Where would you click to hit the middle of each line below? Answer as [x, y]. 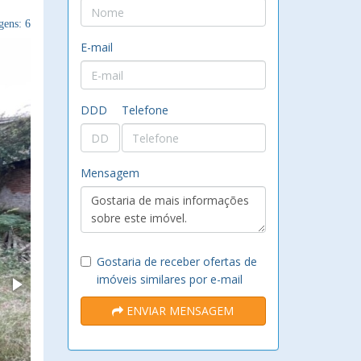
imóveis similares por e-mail [169, 279]
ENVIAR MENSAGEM [179, 311]
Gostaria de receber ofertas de [176, 261]
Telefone [145, 110]
